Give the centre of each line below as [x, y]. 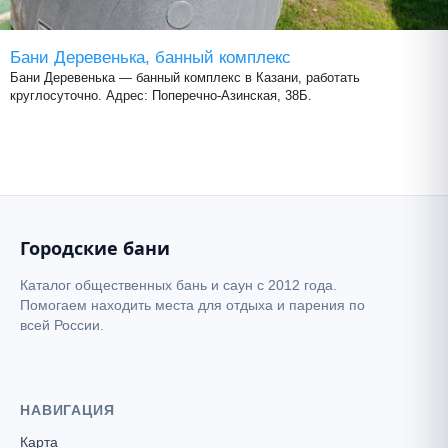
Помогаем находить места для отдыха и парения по [192, 305]
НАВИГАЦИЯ [67, 409]
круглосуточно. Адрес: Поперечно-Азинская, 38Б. [161, 96]
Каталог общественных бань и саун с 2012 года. [178, 285]
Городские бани [95, 248]
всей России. [62, 325]
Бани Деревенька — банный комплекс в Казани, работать [185, 78]
